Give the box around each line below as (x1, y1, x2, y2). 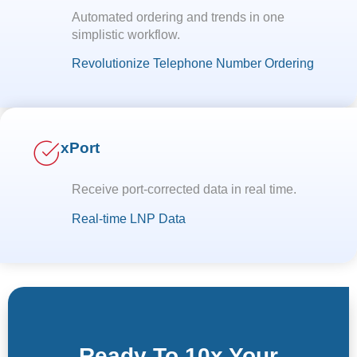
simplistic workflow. (72, 27, 180, 41)
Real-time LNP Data (72, 211, 186, 226)
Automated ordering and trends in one (72, 10, 284, 24)
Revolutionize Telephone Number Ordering (72, 57, 314, 71)
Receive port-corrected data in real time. (72, 182, 300, 197)
